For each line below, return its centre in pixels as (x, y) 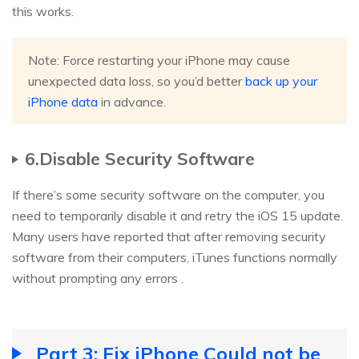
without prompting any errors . (98, 278)
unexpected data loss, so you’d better (137, 81)
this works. (43, 12)
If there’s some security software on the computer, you (168, 195)
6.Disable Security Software (140, 159)
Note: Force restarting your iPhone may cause (159, 61)
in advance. (132, 102)
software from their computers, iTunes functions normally (175, 258)
